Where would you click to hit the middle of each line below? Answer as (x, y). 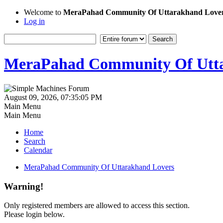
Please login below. (34, 215)
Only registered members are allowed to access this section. (97, 206)
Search (35, 141)
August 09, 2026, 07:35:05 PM (53, 97)
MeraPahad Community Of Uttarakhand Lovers (99, 167)
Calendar (38, 150)
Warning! (24, 186)
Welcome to (44, 12)
